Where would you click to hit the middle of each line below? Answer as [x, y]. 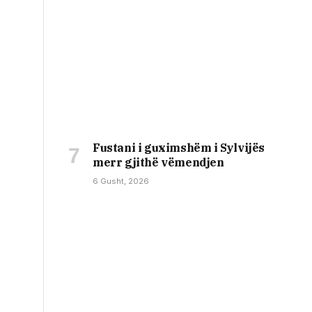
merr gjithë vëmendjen [158, 162]
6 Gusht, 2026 [121, 181]
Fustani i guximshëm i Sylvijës [179, 147]
